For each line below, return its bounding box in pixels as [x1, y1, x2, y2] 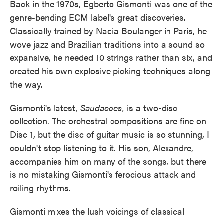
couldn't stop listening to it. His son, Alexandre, [10, 141, 193, 154]
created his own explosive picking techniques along [10, 64, 210, 77]
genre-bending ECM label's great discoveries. [10, 11, 186, 23]
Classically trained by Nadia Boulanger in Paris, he [10, 24, 207, 37]
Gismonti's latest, [10, 101, 80, 113]
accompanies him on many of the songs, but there [10, 155, 206, 167]
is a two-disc [124, 101, 177, 113]
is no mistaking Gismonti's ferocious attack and [10, 168, 196, 180]
